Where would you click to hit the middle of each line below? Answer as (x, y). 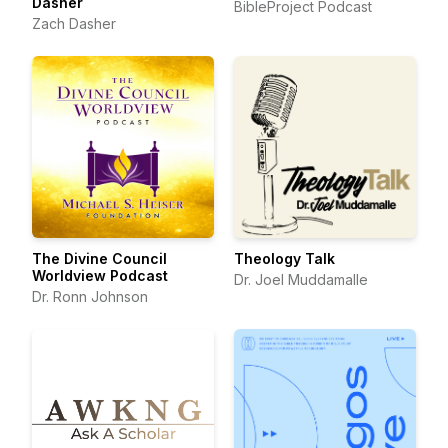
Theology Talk (284, 258)
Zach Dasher (74, 23)
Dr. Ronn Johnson (90, 296)
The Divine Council (99, 258)
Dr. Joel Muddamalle (301, 279)
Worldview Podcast (100, 275)
